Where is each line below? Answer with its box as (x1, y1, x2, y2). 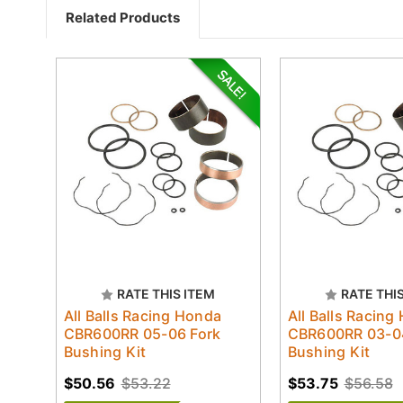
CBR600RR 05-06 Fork (63, 324, 221, 343)
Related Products (66, 8, 180, 26)
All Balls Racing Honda (63, 306, 221, 325)
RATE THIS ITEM (117, 285, 215, 301)
